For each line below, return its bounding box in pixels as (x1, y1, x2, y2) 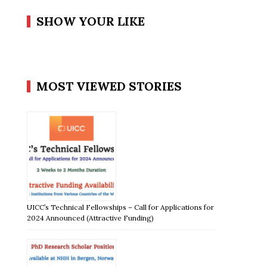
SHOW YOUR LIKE (36, 13, 145, 29)
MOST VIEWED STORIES (36, 78, 182, 94)
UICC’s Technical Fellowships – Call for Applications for (27, 202, 215, 212)
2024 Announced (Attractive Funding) (27, 213, 154, 222)
